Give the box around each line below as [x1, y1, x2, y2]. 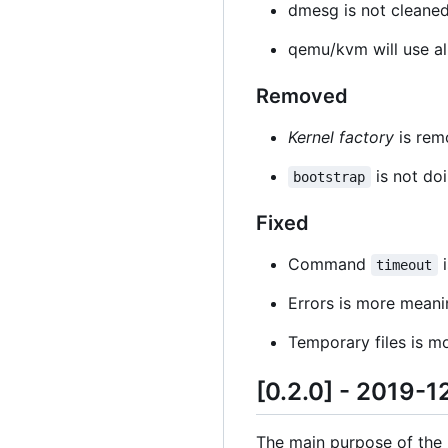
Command [288, 254, 371, 275]
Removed [256, 84, 348, 109]
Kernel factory [288, 127, 394, 148]
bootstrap [293, 169, 366, 186]
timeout [376, 257, 433, 274]
